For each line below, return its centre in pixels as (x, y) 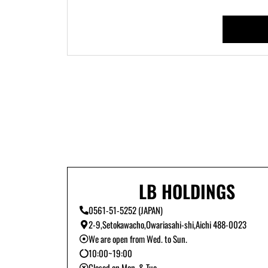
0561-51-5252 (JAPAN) (126, 210)
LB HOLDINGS (187, 191)
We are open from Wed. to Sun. (138, 239)
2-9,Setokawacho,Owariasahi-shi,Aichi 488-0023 (167, 224)
